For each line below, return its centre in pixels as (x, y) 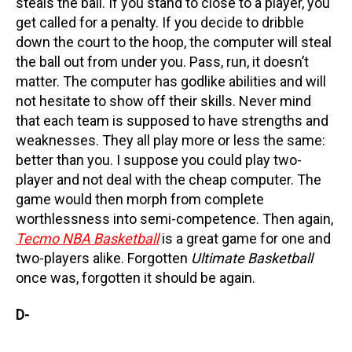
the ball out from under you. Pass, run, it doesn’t (162, 61)
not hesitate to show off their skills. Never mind (163, 101)
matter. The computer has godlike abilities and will (171, 81)
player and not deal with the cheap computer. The (169, 179)
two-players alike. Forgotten (103, 258)
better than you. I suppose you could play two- (159, 159)
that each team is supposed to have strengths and (172, 120)
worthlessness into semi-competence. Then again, (174, 218)
